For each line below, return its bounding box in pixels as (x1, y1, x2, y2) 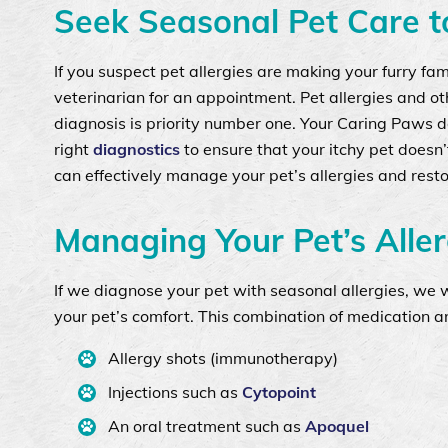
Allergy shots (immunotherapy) (107, 347, 338, 368)
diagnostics (93, 138, 180, 159)
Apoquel (304, 415, 369, 436)
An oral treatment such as (107, 415, 305, 436)
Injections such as (107, 381, 242, 402)
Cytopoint (241, 381, 316, 402)
